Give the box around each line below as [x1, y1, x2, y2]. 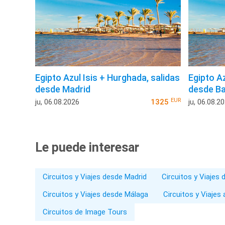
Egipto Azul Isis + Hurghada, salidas [35, 72, 180, 83]
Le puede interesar [35, 140, 139, 155]
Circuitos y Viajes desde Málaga [43, 190, 148, 199]
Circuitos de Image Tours [43, 207, 127, 217]
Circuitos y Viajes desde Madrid [43, 172, 147, 182]
